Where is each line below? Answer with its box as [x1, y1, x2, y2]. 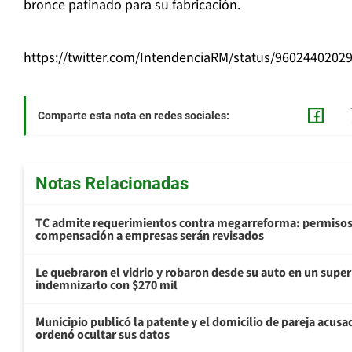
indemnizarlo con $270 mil [35, 277, 178, 295]
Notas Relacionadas [35, 174, 189, 194]
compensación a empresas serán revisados [35, 227, 264, 245]
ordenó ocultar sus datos [35, 326, 170, 344]
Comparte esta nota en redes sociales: [38, 109, 229, 123]
